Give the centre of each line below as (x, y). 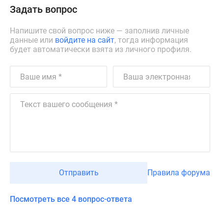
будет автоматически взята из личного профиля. (101, 49)
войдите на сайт (85, 40)
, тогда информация (151, 40)
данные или (32, 40)
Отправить (79, 173)
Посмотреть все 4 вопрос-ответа (71, 199)
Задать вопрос (43, 9)
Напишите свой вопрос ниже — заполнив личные (99, 31)
